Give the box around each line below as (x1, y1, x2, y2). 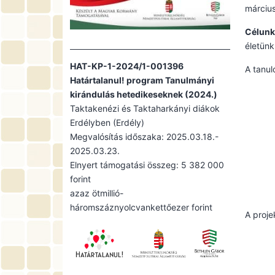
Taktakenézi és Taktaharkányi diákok (70, 103, 220, 114)
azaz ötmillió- (70, 187, 123, 198)
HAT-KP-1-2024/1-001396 (70, 60, 184, 71)
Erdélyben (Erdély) (70, 117, 144, 128)
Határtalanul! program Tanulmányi (70, 74, 214, 85)
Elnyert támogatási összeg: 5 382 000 (70, 159, 224, 170)
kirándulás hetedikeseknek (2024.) (70, 88, 217, 99)
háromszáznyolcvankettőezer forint (70, 201, 212, 212)
